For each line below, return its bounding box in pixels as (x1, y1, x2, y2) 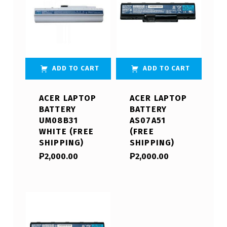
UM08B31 (39, 116, 79, 126)
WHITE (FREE (39, 127, 94, 137)
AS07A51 (129, 116, 166, 126)
